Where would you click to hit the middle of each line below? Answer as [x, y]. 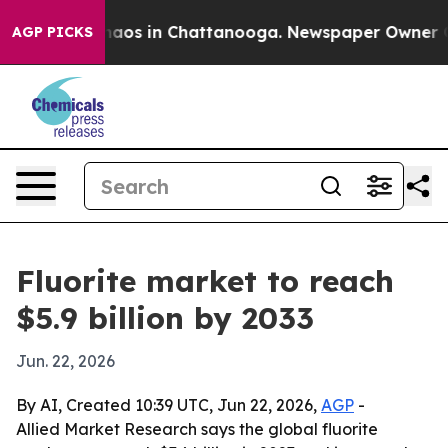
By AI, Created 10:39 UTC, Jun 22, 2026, [168, 405]
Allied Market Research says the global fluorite [197, 429]
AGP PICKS [52, 32]
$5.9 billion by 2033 [165, 318]
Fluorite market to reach [205, 281]
